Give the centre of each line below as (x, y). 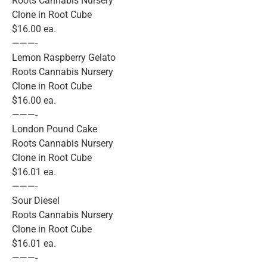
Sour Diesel (36, 201)
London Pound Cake (55, 129)
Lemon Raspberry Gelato (64, 58)
